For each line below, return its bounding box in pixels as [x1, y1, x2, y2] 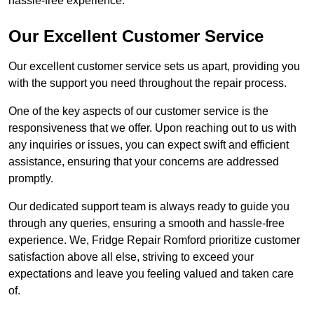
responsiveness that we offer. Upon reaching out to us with [8, 122, 296, 135]
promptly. [8, 172, 53, 185]
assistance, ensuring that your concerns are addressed [8, 156, 279, 168]
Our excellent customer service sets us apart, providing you [8, 60, 300, 73]
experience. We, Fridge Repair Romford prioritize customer [8, 234, 300, 247]
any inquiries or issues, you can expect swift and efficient [8, 139, 289, 151]
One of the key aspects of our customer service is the [8, 105, 268, 118]
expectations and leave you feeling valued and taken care [8, 268, 294, 280]
